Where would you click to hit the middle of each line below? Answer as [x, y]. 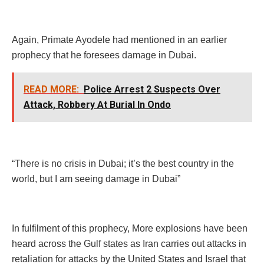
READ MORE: [51, 89]
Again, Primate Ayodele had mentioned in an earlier [119, 39]
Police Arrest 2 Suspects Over [152, 89]
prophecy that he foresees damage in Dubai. [104, 55]
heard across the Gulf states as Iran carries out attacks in [129, 243]
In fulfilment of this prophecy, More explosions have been [130, 228]
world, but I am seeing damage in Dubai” [96, 179]
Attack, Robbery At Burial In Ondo [97, 104]
